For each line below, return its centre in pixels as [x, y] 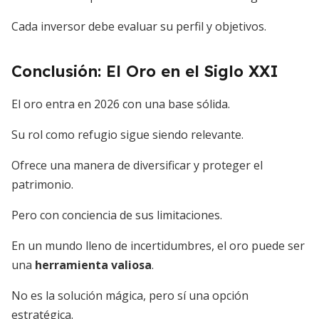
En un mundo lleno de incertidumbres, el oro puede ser [158, 246]
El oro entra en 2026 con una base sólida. [121, 104]
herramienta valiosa [93, 265]
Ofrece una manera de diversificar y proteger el [137, 165]
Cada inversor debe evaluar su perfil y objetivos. [139, 26]
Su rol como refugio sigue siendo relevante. [127, 135]
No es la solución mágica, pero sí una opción [130, 296]
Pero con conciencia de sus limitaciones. [117, 215]
